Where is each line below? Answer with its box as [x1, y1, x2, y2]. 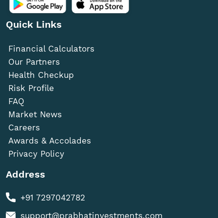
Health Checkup [8, 70, 74, 80]
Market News [8, 109, 62, 119]
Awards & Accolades [8, 135, 91, 145]
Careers [8, 122, 40, 132]
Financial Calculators [8, 43, 94, 54]
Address [6, 168, 45, 180]
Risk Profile [8, 83, 54, 93]
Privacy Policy [8, 148, 64, 159]
